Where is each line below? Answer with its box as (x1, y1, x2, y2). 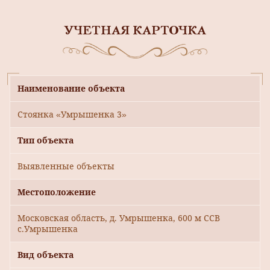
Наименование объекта (17, 83, 125, 95)
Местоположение (17, 186, 96, 198)
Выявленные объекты (17, 160, 115, 172)
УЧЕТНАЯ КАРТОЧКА (64, 25, 206, 37)
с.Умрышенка (17, 223, 78, 235)
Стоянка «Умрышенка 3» (17, 108, 127, 121)
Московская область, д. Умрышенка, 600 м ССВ (17, 212, 220, 224)
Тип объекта (17, 134, 74, 146)
